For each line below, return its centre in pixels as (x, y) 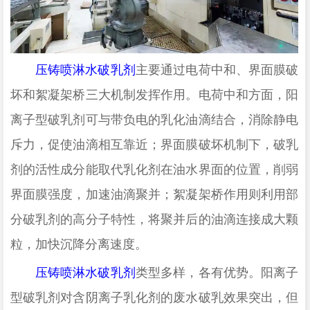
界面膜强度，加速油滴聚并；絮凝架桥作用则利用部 (154, 194)
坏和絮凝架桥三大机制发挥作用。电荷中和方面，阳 (154, 94)
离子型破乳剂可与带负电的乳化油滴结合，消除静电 (154, 119)
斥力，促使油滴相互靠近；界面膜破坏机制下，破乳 (154, 144)
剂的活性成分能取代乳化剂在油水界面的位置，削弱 (154, 169)
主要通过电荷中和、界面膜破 (217, 70)
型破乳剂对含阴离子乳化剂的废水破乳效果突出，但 (154, 298)
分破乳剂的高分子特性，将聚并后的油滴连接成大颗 (154, 219)
